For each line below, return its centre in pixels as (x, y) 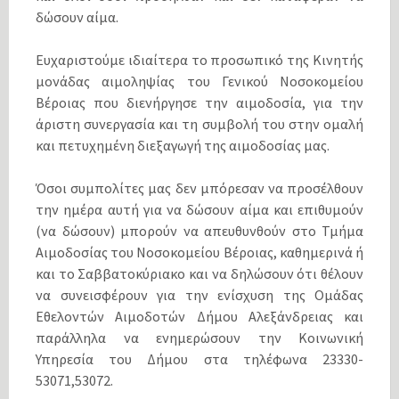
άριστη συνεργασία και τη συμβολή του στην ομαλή (199, 124)
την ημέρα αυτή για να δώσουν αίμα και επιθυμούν (199, 210)
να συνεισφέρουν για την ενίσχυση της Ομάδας (199, 295)
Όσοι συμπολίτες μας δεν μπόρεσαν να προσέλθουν (199, 188)
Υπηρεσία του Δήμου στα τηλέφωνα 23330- (199, 359)
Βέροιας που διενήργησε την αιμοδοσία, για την (199, 103)
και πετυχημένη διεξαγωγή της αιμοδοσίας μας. (183, 146)
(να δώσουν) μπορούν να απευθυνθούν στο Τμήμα (199, 231)
